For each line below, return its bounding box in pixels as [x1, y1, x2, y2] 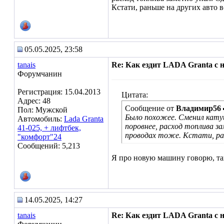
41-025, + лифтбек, [17, 123, 81, 132]
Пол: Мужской [17, 105, 67, 114]
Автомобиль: [17, 114, 64, 123]
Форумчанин [17, 69, 62, 78]
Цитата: [121, 90, 148, 99]
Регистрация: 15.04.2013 [17, 87, 100, 96]
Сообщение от [125, 104, 176, 112]
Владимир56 [176, 104, 221, 112]
